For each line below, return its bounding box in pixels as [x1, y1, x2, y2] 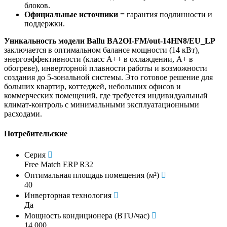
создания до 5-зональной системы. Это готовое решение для [4, 72, 213, 82]
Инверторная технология [24, 191, 111, 200]
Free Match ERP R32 [24, 160, 93, 169]
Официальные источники [24, 10, 118, 19]
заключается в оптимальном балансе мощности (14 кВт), [4, 45, 200, 54]
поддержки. [24, 19, 65, 28]
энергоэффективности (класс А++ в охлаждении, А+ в [4, 54, 193, 63]
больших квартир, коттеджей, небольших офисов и [4, 82, 181, 91]
